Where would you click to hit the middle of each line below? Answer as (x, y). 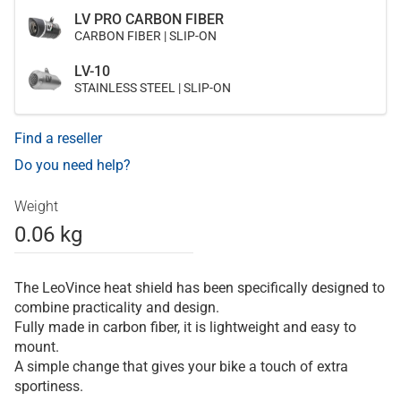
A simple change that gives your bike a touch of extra (181, 367)
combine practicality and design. (117, 307)
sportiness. (49, 386)
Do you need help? (73, 165)
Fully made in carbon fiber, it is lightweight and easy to (185, 327)
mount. (37, 347)
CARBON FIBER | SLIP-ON (145, 36)
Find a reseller (58, 138)
